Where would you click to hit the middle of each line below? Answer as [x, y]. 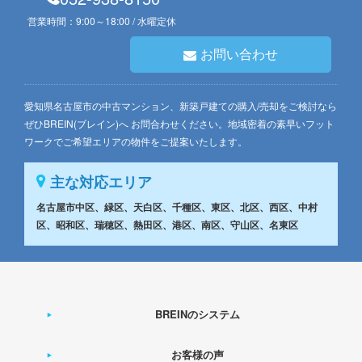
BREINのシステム [197, 314]
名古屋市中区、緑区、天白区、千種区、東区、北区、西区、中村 [177, 207]
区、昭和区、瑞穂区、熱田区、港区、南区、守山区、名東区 [167, 225]
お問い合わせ [239, 54]
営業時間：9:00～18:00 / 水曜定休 [102, 21]
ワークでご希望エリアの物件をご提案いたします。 [136, 141]
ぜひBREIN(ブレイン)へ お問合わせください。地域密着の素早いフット [179, 124]
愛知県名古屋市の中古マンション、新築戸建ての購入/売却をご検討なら [181, 106]
